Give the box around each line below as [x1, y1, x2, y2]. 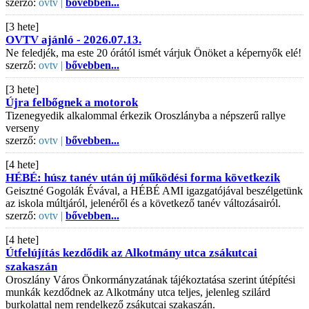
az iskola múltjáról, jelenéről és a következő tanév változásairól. [6, 197, 281, 209]
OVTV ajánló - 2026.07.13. [6, 32, 141, 46]
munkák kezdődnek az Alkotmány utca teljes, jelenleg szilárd [6, 286, 270, 298]
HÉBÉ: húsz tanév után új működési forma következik [6, 170, 280, 184]
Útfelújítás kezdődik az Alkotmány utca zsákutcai [6, 246, 257, 259]
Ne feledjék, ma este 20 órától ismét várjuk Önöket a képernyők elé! [6, 46, 301, 59]
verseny [6, 121, 39, 134]
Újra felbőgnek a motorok [6, 95, 138, 109]
